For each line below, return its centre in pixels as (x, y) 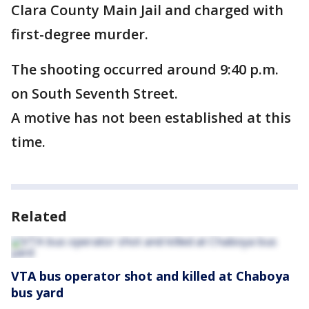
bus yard (37, 292)
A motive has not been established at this (151, 118)
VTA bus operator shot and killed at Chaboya (150, 276)
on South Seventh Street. (94, 93)
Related (39, 216)
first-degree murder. (81, 34)
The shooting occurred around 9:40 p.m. (145, 69)
